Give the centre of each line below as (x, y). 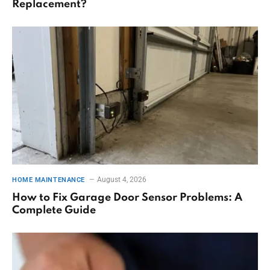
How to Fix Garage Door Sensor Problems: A (127, 198)
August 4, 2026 (121, 180)
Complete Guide (54, 211)
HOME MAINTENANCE (49, 180)
